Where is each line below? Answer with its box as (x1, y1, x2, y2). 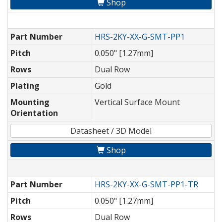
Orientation (10, 108, 58, 119)
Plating (10, 80, 40, 92)
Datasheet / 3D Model (70, 125, 152, 137)
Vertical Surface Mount (95, 97, 180, 108)
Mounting (10, 97, 50, 108)
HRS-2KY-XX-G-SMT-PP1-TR (95, 179, 198, 190)
